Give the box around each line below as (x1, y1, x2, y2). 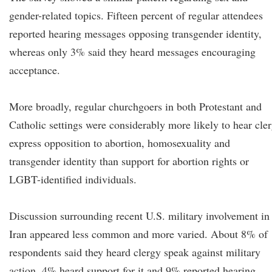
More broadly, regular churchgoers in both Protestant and (9, 99, 262, 114)
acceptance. (9, 63, 60, 77)
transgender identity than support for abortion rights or (9, 154, 249, 168)
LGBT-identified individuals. (9, 172, 137, 186)
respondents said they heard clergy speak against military (9, 245, 260, 259)
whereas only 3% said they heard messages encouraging (9, 44, 256, 59)
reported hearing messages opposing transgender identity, (9, 26, 262, 41)
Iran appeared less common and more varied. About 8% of (9, 226, 268, 241)
